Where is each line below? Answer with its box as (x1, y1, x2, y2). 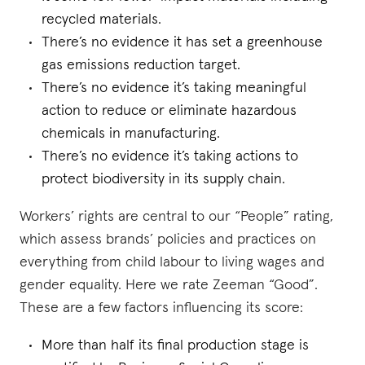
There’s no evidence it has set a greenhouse (42, 35, 323, 50)
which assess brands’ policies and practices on (20, 232, 316, 247)
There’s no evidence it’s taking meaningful (42, 81, 306, 95)
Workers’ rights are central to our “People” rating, (20, 209, 333, 224)
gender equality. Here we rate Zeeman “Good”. (20, 278, 318, 292)
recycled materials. (42, 12, 161, 27)
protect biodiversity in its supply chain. (42, 172, 285, 187)
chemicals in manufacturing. (42, 126, 220, 141)
